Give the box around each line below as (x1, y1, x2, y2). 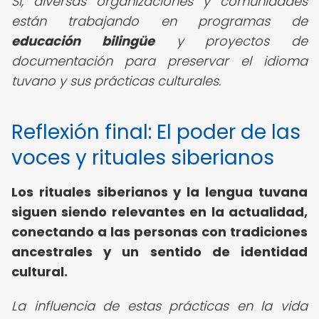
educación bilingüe (11, 32, 155, 50)
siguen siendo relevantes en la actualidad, (11, 203, 308, 221)
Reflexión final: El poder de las (11, 118, 300, 146)
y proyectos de (154, 32, 308, 50)
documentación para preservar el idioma (11, 52, 308, 70)
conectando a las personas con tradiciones (11, 223, 308, 241)
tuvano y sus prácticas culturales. (11, 72, 221, 90)
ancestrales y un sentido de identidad (11, 243, 308, 261)
